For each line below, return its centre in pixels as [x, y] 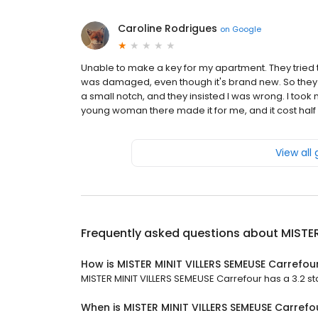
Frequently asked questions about [181, 234]
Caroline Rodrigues [168, 29]
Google [247, 29]
